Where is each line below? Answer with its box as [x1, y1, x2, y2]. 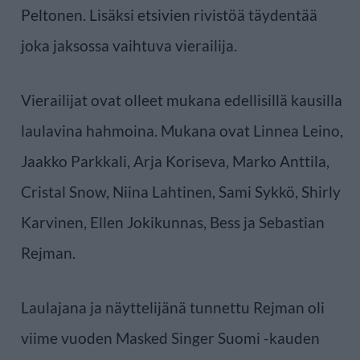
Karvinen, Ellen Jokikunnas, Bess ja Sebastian [21, 212, 325, 231]
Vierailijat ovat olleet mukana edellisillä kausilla [21, 90, 342, 109]
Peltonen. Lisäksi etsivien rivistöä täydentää [21, 5, 317, 24]
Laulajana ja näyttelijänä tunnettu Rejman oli [21, 297, 325, 317]
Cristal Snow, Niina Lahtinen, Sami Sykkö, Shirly [21, 182, 341, 201]
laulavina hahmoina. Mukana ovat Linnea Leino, [21, 121, 343, 140]
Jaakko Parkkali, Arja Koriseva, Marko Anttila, [21, 151, 329, 170]
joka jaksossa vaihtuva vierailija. [21, 35, 237, 55]
